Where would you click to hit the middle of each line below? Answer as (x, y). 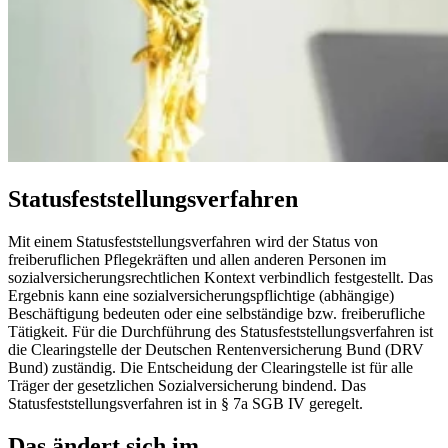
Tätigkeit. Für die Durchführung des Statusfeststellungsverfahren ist (220, 331)
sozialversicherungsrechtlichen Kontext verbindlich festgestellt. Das (220, 277)
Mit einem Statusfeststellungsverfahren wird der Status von (193, 241)
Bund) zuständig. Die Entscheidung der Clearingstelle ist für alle (210, 367)
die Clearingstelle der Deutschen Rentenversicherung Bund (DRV (216, 349)
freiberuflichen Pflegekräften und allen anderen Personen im (197, 259)
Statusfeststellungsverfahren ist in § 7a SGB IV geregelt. (185, 403)
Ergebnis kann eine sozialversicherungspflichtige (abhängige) (201, 295)
